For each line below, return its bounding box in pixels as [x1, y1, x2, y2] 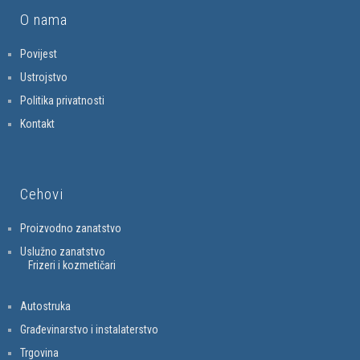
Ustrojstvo [20, 71, 67, 84]
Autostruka [20, 300, 71, 313]
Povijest [20, 47, 57, 60]
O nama [20, 10, 67, 29]
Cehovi [20, 185, 63, 203]
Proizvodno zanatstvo [20, 222, 121, 235]
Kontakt [20, 117, 55, 130]
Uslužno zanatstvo [20, 245, 105, 258]
